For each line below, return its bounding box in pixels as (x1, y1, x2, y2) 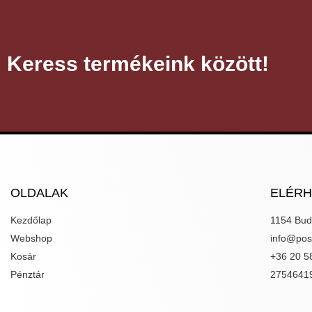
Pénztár (10, 268, 45, 280)
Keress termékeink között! (7, 52, 269, 75)
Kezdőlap (10, 214, 52, 226)
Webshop (10, 232, 52, 244)
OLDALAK (10, 185, 68, 200)
